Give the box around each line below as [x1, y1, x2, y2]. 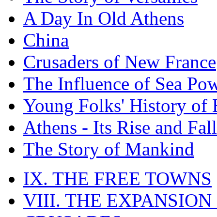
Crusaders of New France [23, 51, 216, 72]
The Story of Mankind [23, 138, 194, 159]
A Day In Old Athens [23, 7, 184, 29]
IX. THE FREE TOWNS [23, 168, 212, 189]
